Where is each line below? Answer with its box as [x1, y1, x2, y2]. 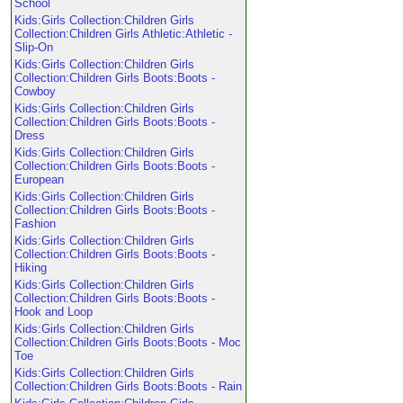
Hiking [14, 261, 47, 274]
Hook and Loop [14, 305, 93, 318]
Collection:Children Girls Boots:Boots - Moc [14, 336, 241, 349]
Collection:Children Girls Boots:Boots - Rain [14, 380, 242, 393]
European [14, 173, 64, 186]
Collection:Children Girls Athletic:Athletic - [14, 27, 232, 40]
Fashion [14, 217, 56, 230]
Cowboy [14, 85, 56, 98]
